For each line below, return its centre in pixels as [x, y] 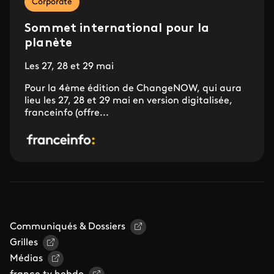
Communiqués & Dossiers [68, 227]
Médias [26, 259]
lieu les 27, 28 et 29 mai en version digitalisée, [128, 101]
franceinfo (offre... [67, 113]
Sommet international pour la [117, 29]
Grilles [24, 243]
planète [49, 44]
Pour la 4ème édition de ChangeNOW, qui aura [133, 89]
